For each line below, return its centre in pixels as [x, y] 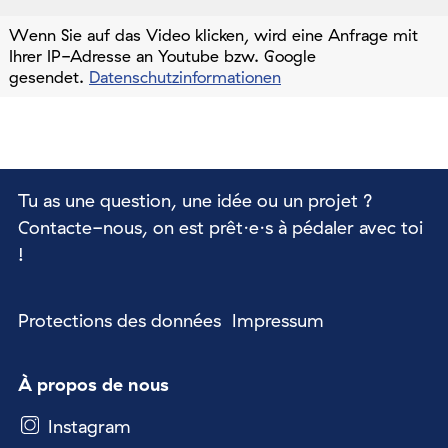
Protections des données [119, 321]
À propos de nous [93, 385]
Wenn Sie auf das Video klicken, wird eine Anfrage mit [213, 35]
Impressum [277, 321]
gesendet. [49, 77]
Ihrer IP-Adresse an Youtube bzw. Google [162, 56]
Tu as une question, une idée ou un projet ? [195, 201]
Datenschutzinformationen [185, 77]
